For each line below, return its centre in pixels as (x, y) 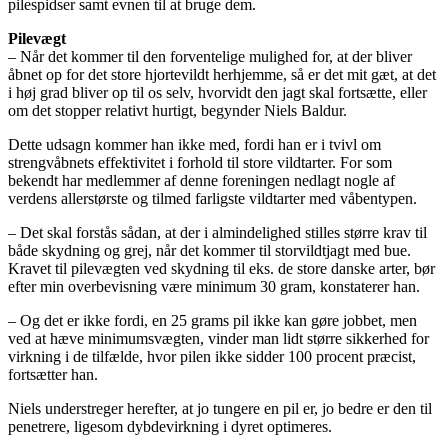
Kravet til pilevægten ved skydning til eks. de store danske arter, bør (221, 268)
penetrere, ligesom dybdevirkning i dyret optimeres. (170, 426)
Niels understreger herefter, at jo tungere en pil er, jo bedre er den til (220, 408)
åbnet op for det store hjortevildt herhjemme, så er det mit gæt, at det (222, 74)
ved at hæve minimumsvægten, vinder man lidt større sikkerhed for (218, 338)
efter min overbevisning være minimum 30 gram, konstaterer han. (214, 286)
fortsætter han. (53, 374)
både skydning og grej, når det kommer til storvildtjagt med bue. (209, 250)
